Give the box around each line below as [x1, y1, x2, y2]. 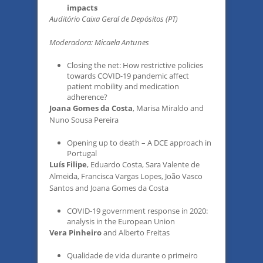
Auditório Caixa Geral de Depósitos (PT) [49, 14, 178, 24]
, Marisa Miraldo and [133, 103, 204, 113]
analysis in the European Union [67, 216, 175, 227]
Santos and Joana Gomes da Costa [49, 183, 168, 193]
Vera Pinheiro [49, 227, 102, 238]
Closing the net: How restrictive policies [67, 60, 203, 70]
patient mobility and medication [67, 81, 179, 92]
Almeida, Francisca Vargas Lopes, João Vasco [49, 171, 203, 181]
